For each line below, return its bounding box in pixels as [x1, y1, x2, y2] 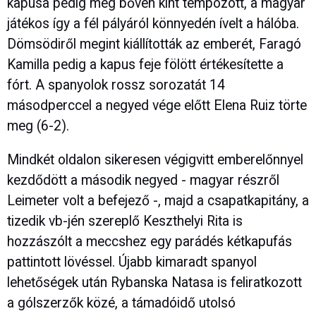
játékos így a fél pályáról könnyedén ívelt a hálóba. [7, 16, 299, 32]
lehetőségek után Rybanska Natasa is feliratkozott [7, 274, 302, 291]
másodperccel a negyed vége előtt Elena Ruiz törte [7, 97, 307, 114]
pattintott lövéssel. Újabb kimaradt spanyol [7, 254, 257, 271]
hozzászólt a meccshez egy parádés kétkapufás [7, 233, 292, 250]
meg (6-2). [7, 118, 69, 135]
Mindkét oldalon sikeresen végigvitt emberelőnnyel [7, 152, 303, 169]
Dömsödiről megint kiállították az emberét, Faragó [7, 36, 301, 53]
